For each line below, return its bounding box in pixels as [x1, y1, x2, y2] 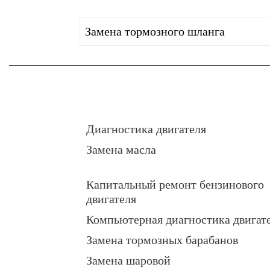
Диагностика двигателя [86, 122, 206, 136]
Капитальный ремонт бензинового [86, 178, 264, 192]
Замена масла [86, 143, 156, 157]
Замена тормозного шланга [85, 25, 225, 39]
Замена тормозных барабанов [86, 233, 238, 247]
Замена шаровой [86, 254, 171, 268]
